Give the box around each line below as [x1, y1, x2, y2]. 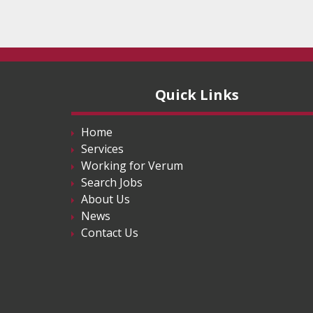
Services [81, 141, 124, 156]
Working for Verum [81, 158, 183, 173]
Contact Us [81, 225, 138, 240]
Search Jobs [81, 175, 143, 190]
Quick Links [155, 85, 239, 104]
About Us [81, 191, 130, 207]
